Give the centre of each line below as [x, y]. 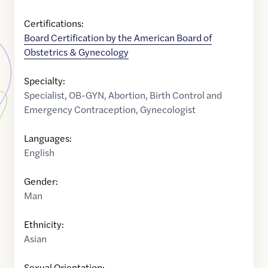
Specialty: [45, 81]
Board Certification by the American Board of [118, 38]
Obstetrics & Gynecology [76, 52]
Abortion [127, 95]
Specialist [44, 95]
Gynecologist [168, 109]
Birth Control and [186, 95]
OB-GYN [86, 95]
